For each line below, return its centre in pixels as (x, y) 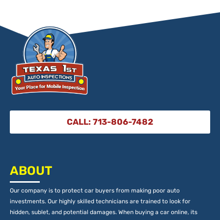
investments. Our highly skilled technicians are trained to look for (100, 201)
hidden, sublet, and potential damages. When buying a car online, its (104, 212)
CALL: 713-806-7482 (110, 122)
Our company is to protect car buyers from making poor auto (95, 190)
